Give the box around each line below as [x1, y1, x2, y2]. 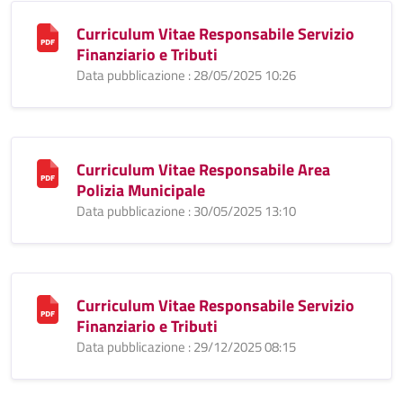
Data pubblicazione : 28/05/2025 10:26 [76, 65, 296, 85]
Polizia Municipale [76, 178, 205, 202]
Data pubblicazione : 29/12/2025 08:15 [76, 336, 296, 357]
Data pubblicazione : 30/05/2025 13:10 [76, 201, 296, 221]
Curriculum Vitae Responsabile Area [76, 157, 330, 182]
